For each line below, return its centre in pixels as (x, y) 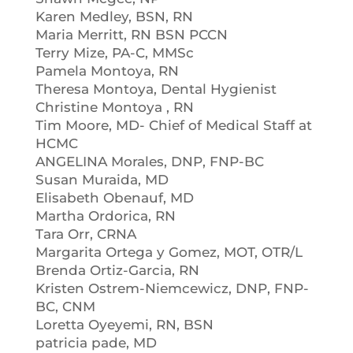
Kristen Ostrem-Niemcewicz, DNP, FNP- (172, 288)
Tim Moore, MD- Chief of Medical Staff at (173, 125)
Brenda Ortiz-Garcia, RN (117, 270)
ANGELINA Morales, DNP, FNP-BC (149, 162)
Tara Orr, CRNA (85, 234)
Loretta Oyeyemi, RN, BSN (124, 325)
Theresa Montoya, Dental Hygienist (156, 89)
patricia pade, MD (96, 343)
